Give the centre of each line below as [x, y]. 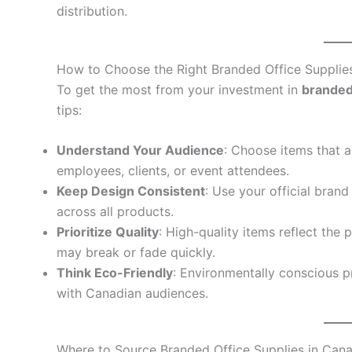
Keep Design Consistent [131, 191]
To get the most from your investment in [179, 89]
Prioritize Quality [108, 232]
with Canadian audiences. [132, 293]
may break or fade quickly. [136, 253]
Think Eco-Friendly [115, 273]
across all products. [115, 212]
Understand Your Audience [140, 150]
